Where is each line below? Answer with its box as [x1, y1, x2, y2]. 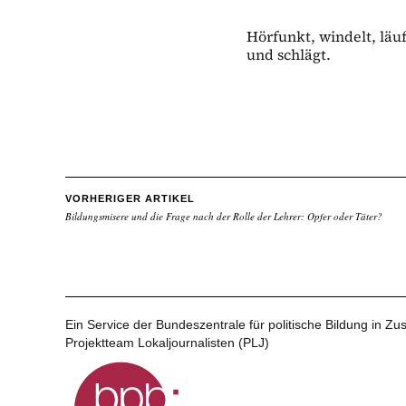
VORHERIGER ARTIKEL [65, 193, 195, 204]
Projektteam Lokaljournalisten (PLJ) [65, 335, 269, 350]
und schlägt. [246, 44, 331, 64]
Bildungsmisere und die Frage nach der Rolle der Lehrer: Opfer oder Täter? [65, 209, 382, 223]
